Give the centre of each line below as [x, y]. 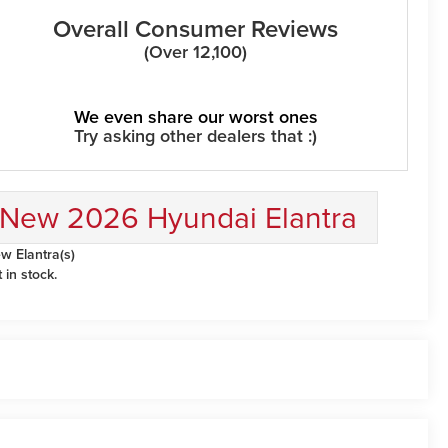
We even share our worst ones [195, 117]
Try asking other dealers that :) [195, 136]
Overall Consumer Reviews [195, 29]
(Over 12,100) [195, 52]
